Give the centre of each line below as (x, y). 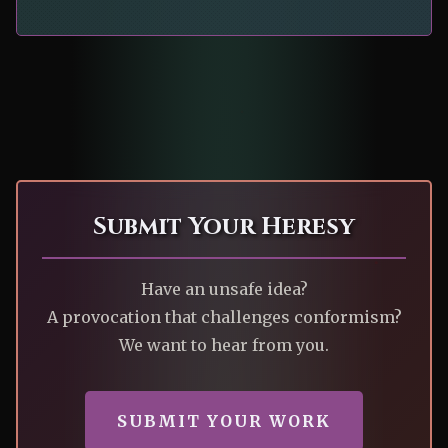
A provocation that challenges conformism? (224, 317)
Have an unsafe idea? (224, 289)
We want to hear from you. (224, 345)
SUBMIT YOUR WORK (224, 421)
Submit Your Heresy (224, 227)
